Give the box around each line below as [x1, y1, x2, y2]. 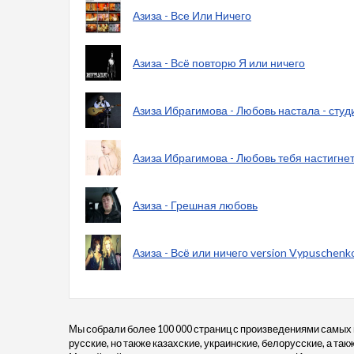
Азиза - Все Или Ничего [133, 8, 251, 22]
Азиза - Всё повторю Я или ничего [133, 55, 305, 70]
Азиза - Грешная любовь [133, 198, 258, 212]
